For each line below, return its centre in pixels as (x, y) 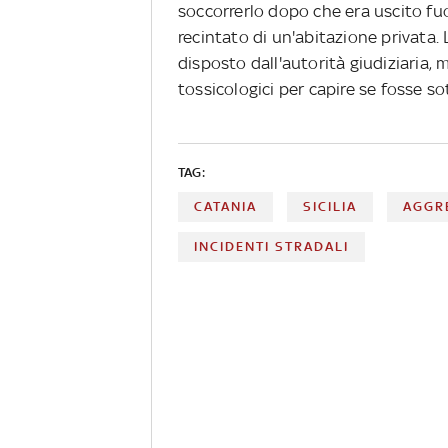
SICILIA (330, 207)
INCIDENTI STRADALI (271, 246)
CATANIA (225, 207)
